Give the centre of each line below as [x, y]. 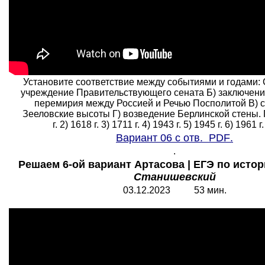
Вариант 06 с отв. [162, 138]
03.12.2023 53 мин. [174, 190]
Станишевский [174, 177]
